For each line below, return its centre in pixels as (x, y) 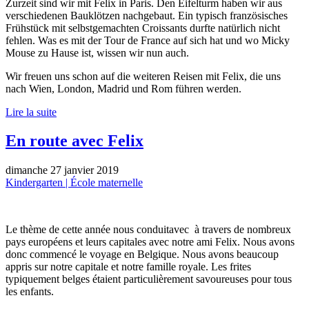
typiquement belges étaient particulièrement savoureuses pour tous (149, 279)
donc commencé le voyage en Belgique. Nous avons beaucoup (142, 255)
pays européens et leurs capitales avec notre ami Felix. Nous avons (150, 242)
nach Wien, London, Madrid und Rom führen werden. (123, 88)
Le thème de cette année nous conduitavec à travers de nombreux (148, 230)
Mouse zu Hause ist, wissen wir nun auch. (97, 52)
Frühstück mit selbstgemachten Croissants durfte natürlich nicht (143, 28)
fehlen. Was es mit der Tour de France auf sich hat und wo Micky (148, 40)
